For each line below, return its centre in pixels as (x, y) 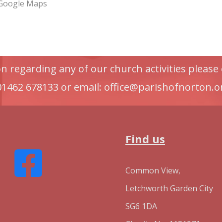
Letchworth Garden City (169, 188)
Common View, (153, 170)
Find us (145, 139)
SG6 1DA (141, 206)
